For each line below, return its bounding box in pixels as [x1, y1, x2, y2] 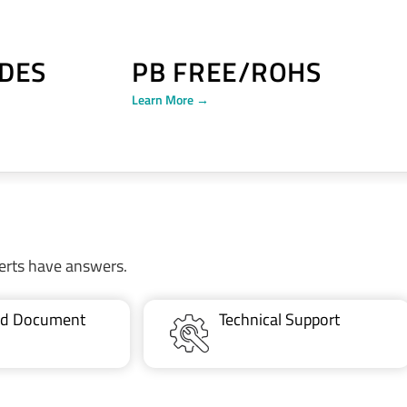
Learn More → [131, 89, 209, 110]
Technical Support [219, 306, 341, 332]
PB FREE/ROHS [131, 51, 323, 94]
